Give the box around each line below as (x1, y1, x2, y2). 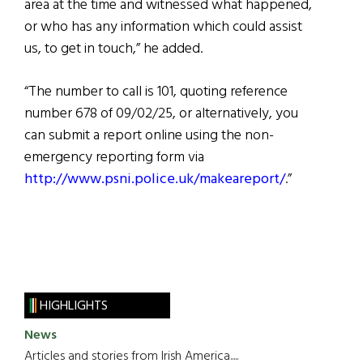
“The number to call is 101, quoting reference (24, 79, 288, 104)
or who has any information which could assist (24, 15, 302, 39)
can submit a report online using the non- (24, 123, 274, 147)
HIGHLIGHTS (39, 295, 108, 317)
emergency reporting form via (24, 145, 204, 169)
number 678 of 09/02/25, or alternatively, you (24, 101, 298, 126)
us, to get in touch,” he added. (24, 36, 203, 61)
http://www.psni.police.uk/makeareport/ (24, 167, 285, 191)
